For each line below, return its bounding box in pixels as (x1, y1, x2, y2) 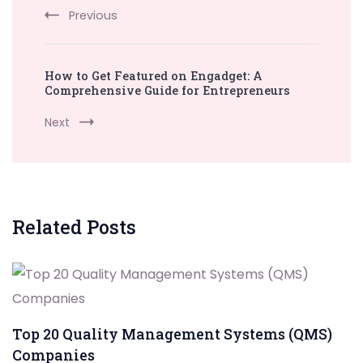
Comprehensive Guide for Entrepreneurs (45, 83, 290, 99)
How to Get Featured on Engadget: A (45, 68, 263, 84)
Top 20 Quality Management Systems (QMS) (12, 324, 332, 344)
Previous (69, 7, 117, 24)
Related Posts (12, 215, 136, 240)
